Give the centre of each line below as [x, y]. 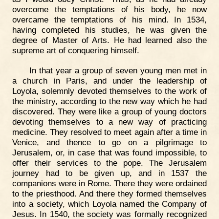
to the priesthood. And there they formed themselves [109, 194]
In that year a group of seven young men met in [118, 71]
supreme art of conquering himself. [76, 50]
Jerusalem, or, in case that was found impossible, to [109, 153]
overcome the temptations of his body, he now [109, 9]
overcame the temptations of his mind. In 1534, [109, 19]
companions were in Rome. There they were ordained [109, 184]
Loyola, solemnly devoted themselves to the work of [109, 91]
